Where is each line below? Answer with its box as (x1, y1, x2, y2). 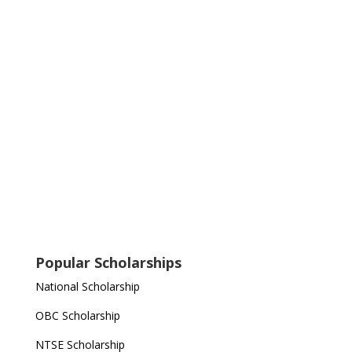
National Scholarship (35, 279, 140, 294)
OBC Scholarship (35, 308, 120, 323)
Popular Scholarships (35, 253, 181, 272)
